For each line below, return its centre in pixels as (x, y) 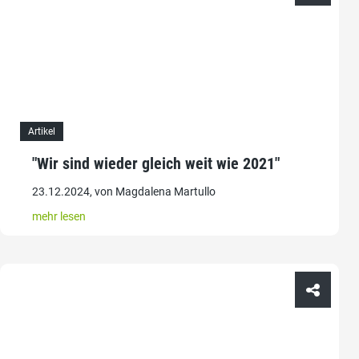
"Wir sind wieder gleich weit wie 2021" (156, 164)
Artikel (42, 132)
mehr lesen (59, 217)
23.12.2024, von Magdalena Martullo (124, 192)
